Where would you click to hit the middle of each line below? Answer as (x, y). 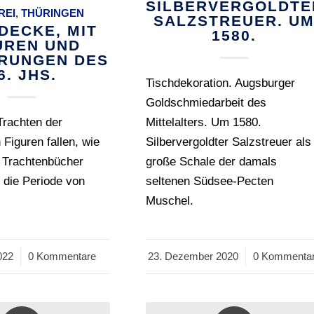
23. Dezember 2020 (193, 256)
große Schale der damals (212, 162)
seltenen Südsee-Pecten (210, 181)
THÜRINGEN (53, 13)
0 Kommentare (62, 256)
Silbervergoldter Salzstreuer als (229, 142)
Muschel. (170, 201)
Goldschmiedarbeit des (206, 103)
